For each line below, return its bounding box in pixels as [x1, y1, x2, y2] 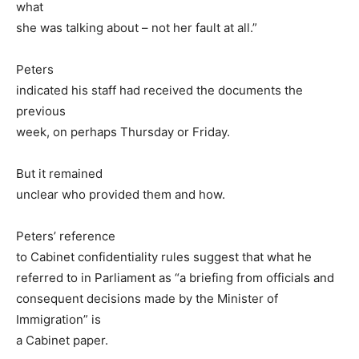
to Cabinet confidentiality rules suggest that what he [16, 249, 312, 265]
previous [16, 103, 66, 119]
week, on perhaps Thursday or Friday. [16, 124, 230, 140]
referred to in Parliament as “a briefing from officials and [16, 270, 334, 286]
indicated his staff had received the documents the [16, 83, 303, 99]
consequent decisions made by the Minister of [16, 291, 278, 307]
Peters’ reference [16, 228, 115, 244]
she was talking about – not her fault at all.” [16, 20, 257, 36]
